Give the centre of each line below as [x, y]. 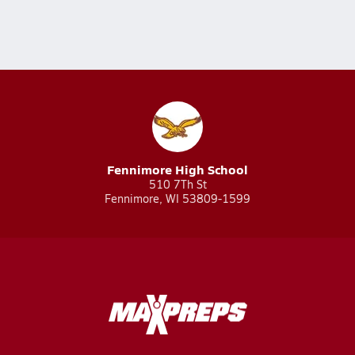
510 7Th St [177, 184]
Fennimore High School [177, 169]
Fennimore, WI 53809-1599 [177, 198]
